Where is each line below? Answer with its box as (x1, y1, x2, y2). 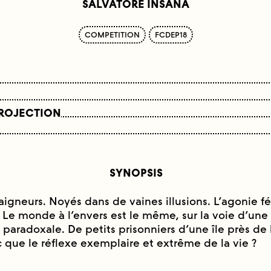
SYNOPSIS (109, 166, 163, 180)
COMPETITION (84, 30, 140, 39)
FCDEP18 (154, 30, 187, 39)
